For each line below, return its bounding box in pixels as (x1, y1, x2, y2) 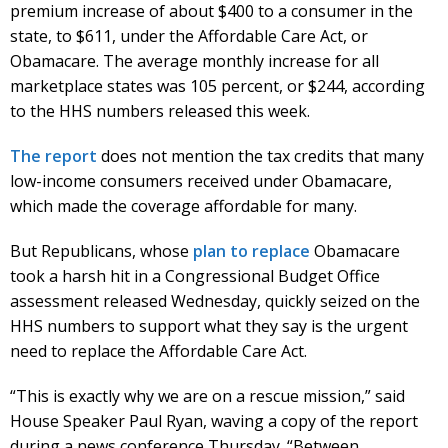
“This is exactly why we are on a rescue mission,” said (10, 385, 405, 408)
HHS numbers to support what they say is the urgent (10, 315, 408, 338)
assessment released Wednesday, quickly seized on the (10, 290, 420, 313)
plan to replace (193, 240, 314, 263)
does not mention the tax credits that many (97, 145, 424, 168)
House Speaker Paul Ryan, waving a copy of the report (10, 410, 418, 433)
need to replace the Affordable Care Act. (10, 340, 307, 363)
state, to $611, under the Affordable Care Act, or (10, 25, 368, 48)
